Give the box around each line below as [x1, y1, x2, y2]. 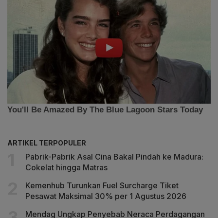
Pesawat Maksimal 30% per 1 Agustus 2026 [25, 191, 186, 201]
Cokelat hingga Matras [25, 162, 108, 172]
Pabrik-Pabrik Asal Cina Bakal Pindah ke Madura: [25, 151, 203, 162]
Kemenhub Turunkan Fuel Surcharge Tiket [25, 180, 179, 190]
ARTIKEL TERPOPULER [7, 138, 86, 147]
